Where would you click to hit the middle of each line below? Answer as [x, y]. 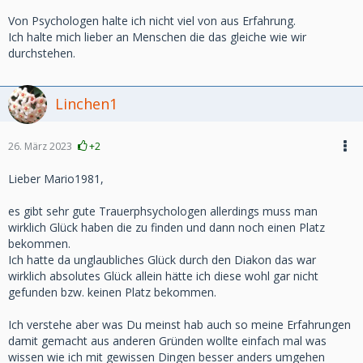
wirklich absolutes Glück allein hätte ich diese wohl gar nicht [163, 276]
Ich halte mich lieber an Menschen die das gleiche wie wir [157, 37]
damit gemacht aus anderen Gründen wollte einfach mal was [167, 341]
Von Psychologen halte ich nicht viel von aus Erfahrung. [152, 21]
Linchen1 [86, 104]
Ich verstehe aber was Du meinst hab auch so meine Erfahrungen [179, 325]
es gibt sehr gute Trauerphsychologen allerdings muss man [163, 211]
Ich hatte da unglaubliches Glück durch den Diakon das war [162, 260]
